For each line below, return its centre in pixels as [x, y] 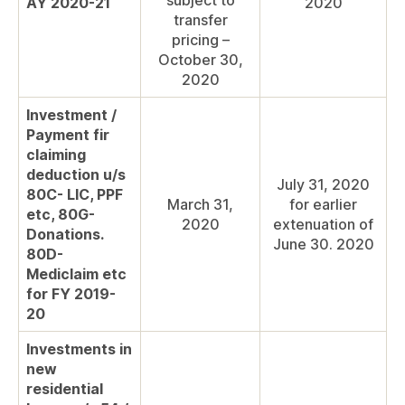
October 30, [200, 60]
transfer [200, 20]
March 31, [200, 205]
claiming [56, 155]
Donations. [65, 235]
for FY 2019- [71, 294]
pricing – [200, 40]
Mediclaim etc [76, 274]
